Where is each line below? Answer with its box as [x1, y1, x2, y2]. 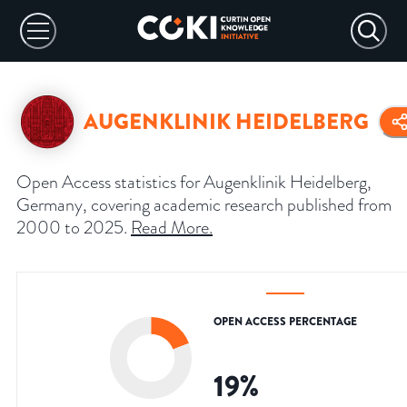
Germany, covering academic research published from [16, 192, 392, 218]
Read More [131, 214, 209, 241]
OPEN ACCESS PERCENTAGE [213, 313, 357, 331]
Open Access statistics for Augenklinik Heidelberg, [16, 169, 372, 195]
